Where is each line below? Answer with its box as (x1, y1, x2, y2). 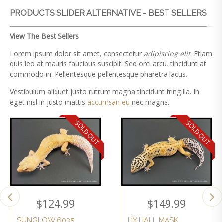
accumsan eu (87, 97, 132, 107)
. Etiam (190, 48, 212, 58)
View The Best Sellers (10, 31, 79, 41)
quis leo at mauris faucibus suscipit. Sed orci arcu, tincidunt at (10, 58, 206, 68)
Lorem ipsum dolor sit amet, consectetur (10, 48, 144, 58)
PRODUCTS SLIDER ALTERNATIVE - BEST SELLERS (10, 8, 207, 18)
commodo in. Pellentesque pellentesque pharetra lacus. (10, 69, 187, 79)
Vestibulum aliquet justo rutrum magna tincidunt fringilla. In (10, 87, 199, 96)
